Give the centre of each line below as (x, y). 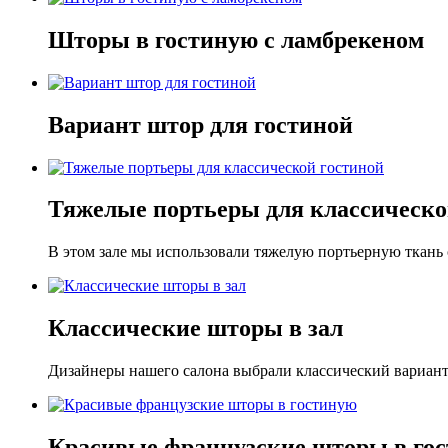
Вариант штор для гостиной (200, 124)
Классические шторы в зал (195, 328)
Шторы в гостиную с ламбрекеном (236, 39)
